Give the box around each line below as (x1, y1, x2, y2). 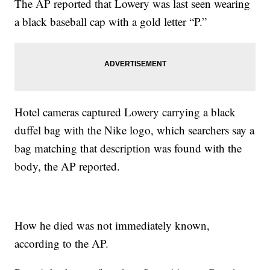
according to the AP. (14, 236, 109, 251)
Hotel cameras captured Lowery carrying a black (14, 104, 236, 120)
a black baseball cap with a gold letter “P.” (14, 14, 207, 30)
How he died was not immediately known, (14, 218, 210, 233)
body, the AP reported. (14, 159, 121, 174)
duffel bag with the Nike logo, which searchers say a (14, 122, 255, 138)
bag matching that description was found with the (14, 140, 242, 156)
